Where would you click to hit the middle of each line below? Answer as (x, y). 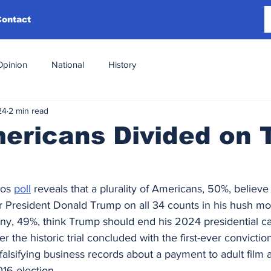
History (122, 64)
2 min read (28, 110)
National (68, 64)
